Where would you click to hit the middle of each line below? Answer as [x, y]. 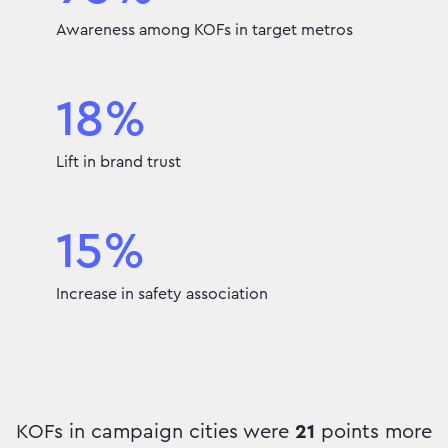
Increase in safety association [162, 294]
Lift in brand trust [118, 162]
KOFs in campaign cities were [155, 431]
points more [373, 431]
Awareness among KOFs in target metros [204, 30]
